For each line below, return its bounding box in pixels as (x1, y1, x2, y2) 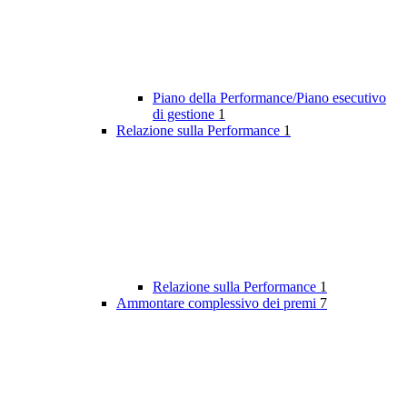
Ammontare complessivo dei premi (116, 295, 320, 312)
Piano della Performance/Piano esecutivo (153, 90, 386, 106)
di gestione (153, 106, 218, 123)
